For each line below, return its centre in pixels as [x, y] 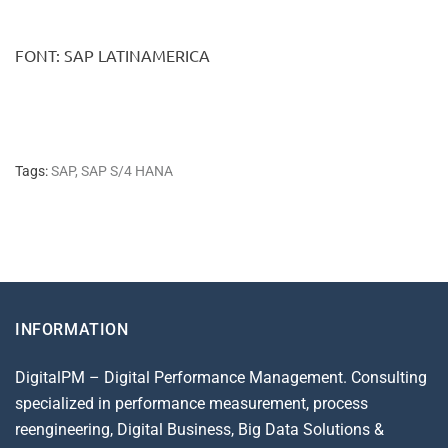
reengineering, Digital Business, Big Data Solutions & [199, 429]
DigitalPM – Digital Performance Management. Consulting [221, 377]
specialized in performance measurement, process [191, 403]
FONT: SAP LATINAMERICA [112, 54]
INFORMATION [72, 329]
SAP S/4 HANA [127, 170]
